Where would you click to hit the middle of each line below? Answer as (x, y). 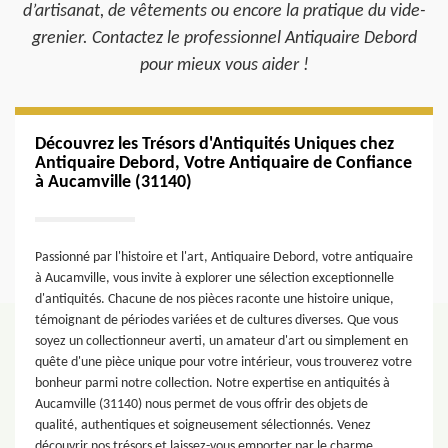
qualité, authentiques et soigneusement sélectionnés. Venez (203, 425)
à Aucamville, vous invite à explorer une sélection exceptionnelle (214, 278)
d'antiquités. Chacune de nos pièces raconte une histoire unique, (214, 299)
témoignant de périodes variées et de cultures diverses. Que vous (216, 320)
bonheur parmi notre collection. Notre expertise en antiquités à (212, 383)
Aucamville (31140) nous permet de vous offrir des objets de (201, 404)
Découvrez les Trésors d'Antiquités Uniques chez (214, 144)
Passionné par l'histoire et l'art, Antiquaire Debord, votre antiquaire (224, 257)
